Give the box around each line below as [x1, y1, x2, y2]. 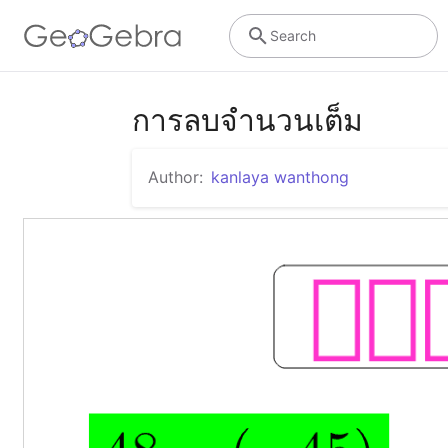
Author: [148, 167, 203, 187]
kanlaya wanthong [211, 167, 349, 187]
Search [269, 26, 316, 44]
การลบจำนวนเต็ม [132, 102, 363, 138]
